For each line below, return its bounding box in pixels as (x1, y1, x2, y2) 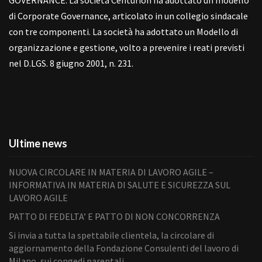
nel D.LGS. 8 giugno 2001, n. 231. (9, 57, 133, 70)
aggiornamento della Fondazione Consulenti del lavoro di (9, 242, 239, 254)
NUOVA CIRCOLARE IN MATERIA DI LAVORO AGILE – (9, 166, 213, 178)
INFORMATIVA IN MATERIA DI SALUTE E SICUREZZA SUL (9, 179, 230, 191)
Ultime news (9, 137, 67, 150)
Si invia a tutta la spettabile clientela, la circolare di (9, 229, 214, 242)
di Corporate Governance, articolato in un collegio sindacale (9, 10, 248, 22)
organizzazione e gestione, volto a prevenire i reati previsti (9, 42, 244, 54)
